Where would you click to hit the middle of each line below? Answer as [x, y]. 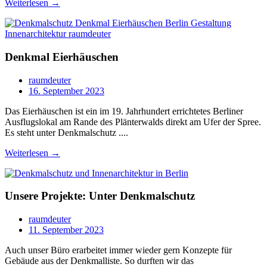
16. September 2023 [66, 91]
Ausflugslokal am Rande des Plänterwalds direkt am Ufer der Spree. [133, 122]
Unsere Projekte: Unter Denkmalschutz [100, 196]
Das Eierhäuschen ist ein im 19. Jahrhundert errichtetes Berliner [124, 111]
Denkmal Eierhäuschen [62, 57]
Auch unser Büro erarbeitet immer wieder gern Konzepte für [118, 250]
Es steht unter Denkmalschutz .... [66, 132]
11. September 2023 [66, 230]
